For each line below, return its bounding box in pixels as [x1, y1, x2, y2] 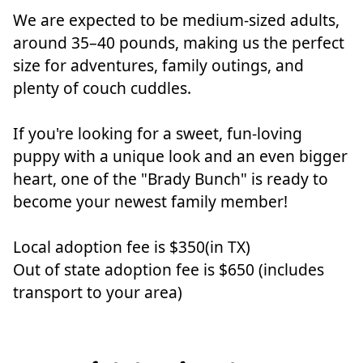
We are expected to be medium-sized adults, [13, 9, 340, 32]
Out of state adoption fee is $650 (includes [13, 258, 324, 281]
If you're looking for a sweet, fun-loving [13, 122, 302, 145]
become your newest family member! [13, 190, 288, 213]
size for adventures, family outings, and [13, 54, 304, 77]
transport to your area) [13, 281, 182, 304]
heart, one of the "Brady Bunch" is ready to [13, 168, 328, 190]
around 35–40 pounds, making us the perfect [13, 32, 344, 54]
